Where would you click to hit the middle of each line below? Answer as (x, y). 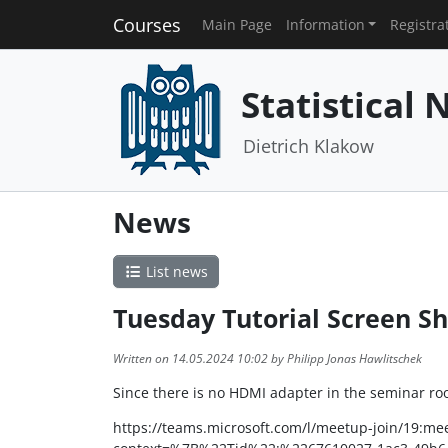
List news (174, 271)
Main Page (236, 24)
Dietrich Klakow (308, 146)
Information (325, 24)
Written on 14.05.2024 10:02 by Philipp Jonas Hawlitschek (267, 359)
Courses (146, 24)
